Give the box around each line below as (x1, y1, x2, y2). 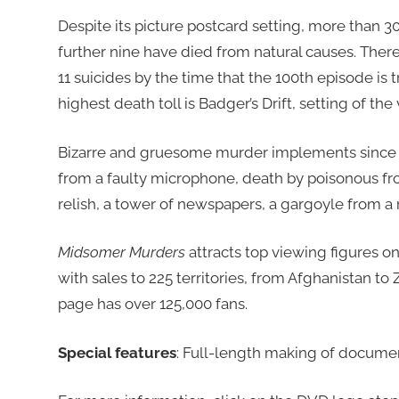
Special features (57, 343, 176, 362)
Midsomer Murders (57, 243, 189, 262)
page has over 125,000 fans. (57, 295, 248, 313)
